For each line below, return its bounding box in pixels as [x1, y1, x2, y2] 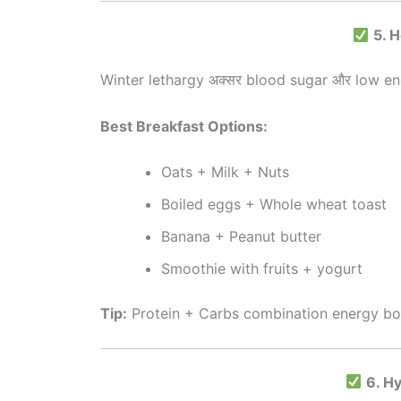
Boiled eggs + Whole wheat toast [161, 195, 387, 214]
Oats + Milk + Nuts [161, 163, 289, 182]
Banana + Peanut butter [161, 227, 321, 246]
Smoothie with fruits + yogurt [161, 260, 363, 278]
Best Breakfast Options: [100, 116, 268, 135]
